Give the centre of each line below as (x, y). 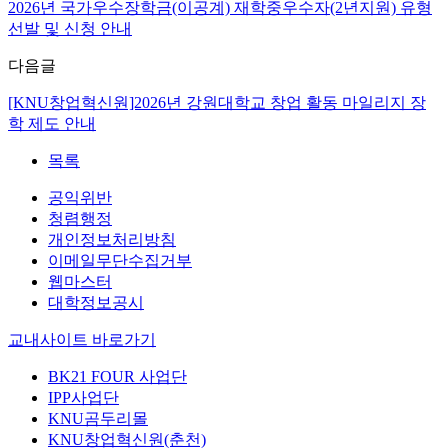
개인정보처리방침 (112, 239)
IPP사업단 (83, 397)
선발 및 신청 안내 (70, 28)
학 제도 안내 (52, 123)
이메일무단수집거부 (120, 260)
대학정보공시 (96, 302)
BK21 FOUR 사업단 (117, 376)
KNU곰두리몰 (98, 418)
